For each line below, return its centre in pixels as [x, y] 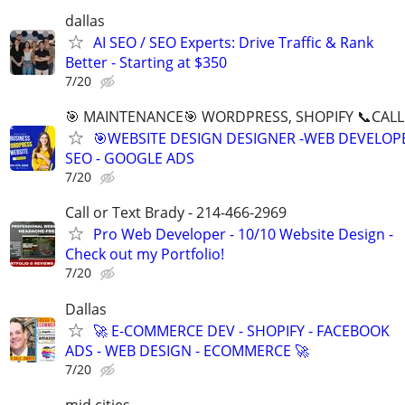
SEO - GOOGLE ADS [130, 159]
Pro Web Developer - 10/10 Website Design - [243, 235]
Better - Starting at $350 [146, 62]
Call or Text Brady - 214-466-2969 [176, 213]
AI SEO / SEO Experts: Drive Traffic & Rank [233, 42]
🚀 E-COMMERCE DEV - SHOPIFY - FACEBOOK [241, 330]
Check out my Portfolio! [145, 254]
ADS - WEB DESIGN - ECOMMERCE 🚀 [187, 350]
